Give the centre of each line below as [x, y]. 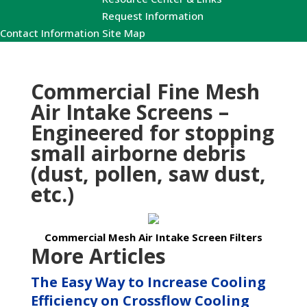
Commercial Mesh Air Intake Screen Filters [153, 237]
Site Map [124, 33]
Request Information [153, 16]
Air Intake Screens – [130, 112]
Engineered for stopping [152, 133]
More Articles [98, 256]
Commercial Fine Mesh [145, 91]
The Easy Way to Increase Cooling [148, 282]
